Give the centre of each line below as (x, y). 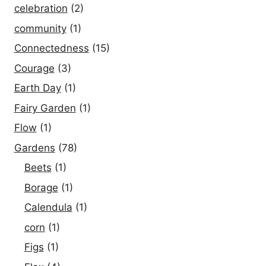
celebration (41, 9)
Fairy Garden (45, 108)
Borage (41, 187)
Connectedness (51, 48)
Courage (34, 68)
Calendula (48, 208)
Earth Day (37, 88)
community (40, 28)
